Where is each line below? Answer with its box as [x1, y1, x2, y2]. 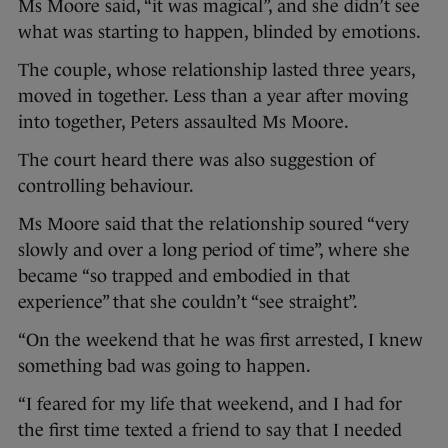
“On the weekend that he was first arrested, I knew [18, 330, 423, 351]
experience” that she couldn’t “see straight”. [18, 292, 358, 313]
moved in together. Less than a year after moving [18, 86, 408, 107]
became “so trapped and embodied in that [18, 266, 350, 287]
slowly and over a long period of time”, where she [18, 240, 410, 261]
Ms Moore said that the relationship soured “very [18, 214, 409, 235]
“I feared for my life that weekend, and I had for [18, 394, 402, 415]
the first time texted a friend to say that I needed [18, 420, 402, 441]
